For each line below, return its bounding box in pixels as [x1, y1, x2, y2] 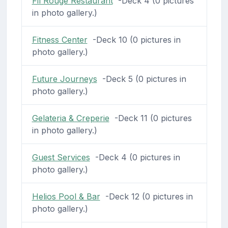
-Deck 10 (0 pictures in [87, 35, 181, 45]
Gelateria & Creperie [32, 113, 109, 124]
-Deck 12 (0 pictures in [100, 191, 193, 202]
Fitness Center [32, 35, 88, 45]
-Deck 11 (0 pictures [109, 113, 192, 124]
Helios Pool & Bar [32, 191, 100, 202]
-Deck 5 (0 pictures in [97, 74, 186, 84]
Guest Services [32, 152, 90, 163]
